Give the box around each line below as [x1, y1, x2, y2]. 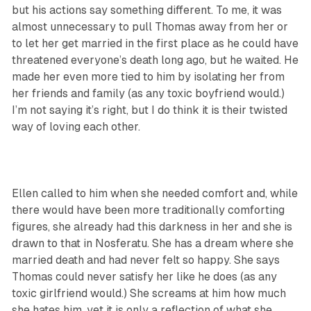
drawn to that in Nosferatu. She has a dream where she [11, 237, 294, 251]
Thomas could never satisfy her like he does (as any [11, 270, 277, 284]
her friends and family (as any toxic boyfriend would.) [11, 87, 285, 101]
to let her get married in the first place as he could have [11, 37, 299, 51]
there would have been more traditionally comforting [11, 203, 285, 217]
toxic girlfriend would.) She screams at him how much [11, 287, 286, 301]
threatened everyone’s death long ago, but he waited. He [11, 53, 299, 67]
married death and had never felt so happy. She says [11, 253, 280, 267]
